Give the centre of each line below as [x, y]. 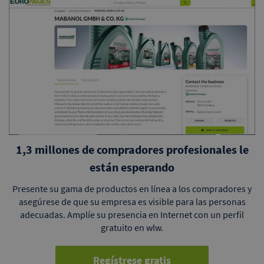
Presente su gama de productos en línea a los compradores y [132, 189]
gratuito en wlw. [132, 228]
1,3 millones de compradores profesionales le [132, 150]
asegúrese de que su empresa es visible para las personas [132, 202]
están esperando [132, 167]
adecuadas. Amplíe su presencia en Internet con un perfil [132, 215]
